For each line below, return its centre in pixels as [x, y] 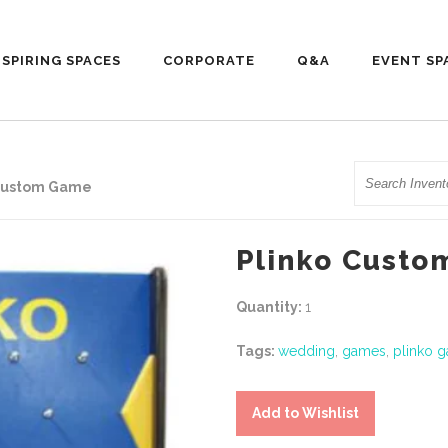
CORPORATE [209, 60]
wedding [306, 350]
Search [376, 175]
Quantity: [270, 306]
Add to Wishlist [305, 413]
